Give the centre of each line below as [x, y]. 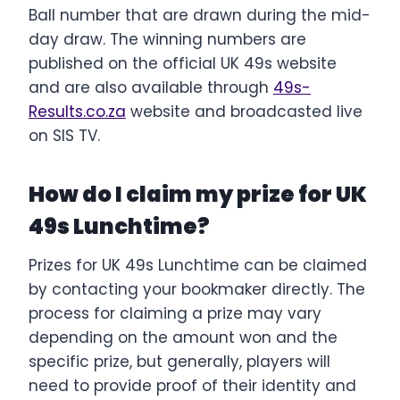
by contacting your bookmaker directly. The [197, 289]
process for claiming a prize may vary [175, 313]
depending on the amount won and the [183, 337]
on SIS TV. [64, 135]
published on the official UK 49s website [183, 63]
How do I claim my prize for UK [198, 194]
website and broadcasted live [244, 111]
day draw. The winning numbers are [167, 39]
